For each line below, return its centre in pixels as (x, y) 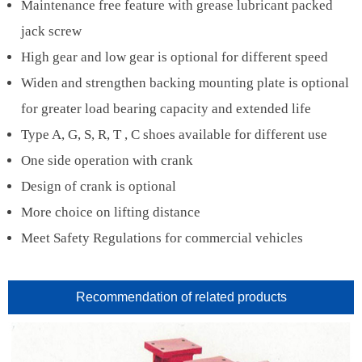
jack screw (51, 32)
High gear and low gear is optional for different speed (175, 57)
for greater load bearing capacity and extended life (166, 109)
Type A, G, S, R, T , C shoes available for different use (174, 135)
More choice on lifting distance (111, 213)
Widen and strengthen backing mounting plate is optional (185, 83)
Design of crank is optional (99, 187)
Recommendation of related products (181, 297)
